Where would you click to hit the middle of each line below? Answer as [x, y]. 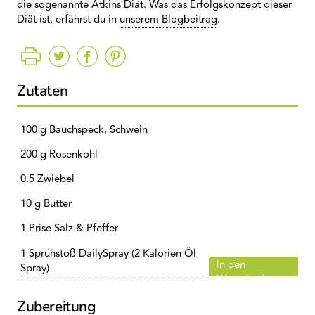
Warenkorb [242, 279]
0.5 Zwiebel [47, 179]
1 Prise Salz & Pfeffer [69, 228]
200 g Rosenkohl [59, 154]
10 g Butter [46, 204]
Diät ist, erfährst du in [68, 19]
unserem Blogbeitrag [168, 19]
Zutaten [43, 91]
